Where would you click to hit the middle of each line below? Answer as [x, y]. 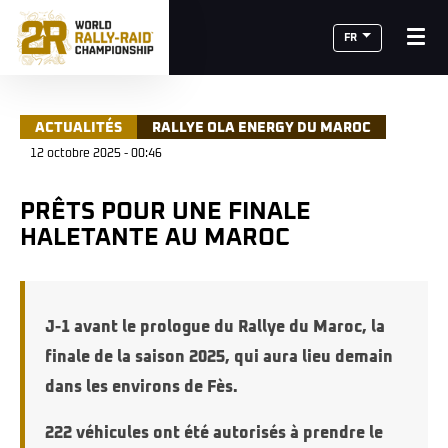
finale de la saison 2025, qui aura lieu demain [219, 357]
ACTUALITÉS [78, 128]
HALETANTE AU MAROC [155, 238]
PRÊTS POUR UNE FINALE [27, 212]
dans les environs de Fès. [141, 387]
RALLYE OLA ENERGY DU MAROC [261, 128]
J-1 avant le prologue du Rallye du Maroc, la [215, 327]
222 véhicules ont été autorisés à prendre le [214, 433]
